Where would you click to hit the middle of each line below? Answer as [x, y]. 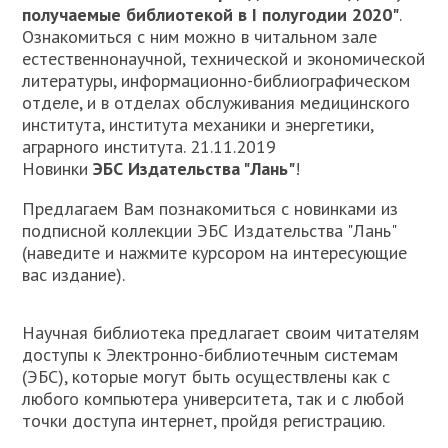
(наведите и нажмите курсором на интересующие [215, 252]
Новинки [58, 168]
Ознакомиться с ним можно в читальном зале [200, 36]
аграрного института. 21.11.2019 [149, 146]
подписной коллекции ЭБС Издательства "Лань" [209, 230]
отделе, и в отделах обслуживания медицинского [216, 102]
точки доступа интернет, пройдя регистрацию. [204, 420]
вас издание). [74, 274]
